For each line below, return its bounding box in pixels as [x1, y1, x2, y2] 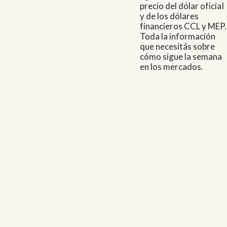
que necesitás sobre [140, 41, 215, 52]
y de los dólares [140, 11, 199, 22]
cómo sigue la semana [140, 51, 222, 62]
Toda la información [140, 31, 216, 42]
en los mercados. [140, 61, 204, 72]
